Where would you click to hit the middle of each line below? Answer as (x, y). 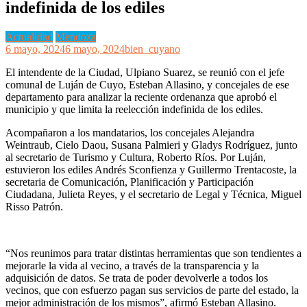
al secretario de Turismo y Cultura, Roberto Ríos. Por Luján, (136, 157)
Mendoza (76, 36)
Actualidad (29, 36)
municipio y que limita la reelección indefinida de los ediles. (136, 109)
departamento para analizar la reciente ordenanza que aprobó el (141, 97)
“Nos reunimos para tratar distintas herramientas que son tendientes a (153, 253)
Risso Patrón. (34, 206)
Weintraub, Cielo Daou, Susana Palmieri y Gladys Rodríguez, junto (151, 145)
